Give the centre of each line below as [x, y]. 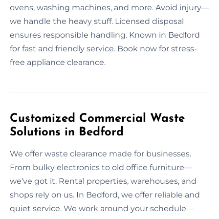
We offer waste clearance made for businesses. [100, 153]
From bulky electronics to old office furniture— [101, 167]
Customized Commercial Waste [97, 119]
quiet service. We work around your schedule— [102, 208]
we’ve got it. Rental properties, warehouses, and [103, 181]
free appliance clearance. [58, 62]
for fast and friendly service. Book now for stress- [103, 48]
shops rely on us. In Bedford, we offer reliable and [105, 195]
